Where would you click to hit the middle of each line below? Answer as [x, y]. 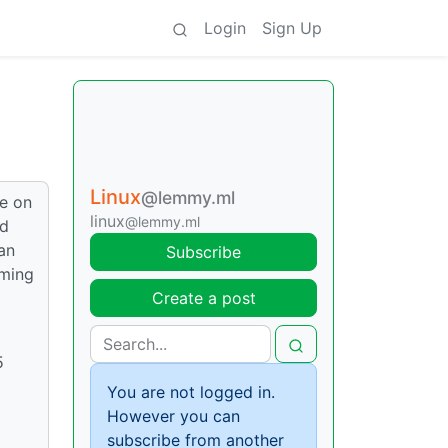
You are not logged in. [191, 392]
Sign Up [292, 28]
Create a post [203, 298]
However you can [173, 416]
